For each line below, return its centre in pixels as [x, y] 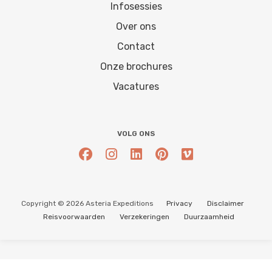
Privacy [179, 203]
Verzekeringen [144, 216]
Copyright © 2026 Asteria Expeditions [87, 203]
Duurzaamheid [209, 216]
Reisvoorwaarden [74, 216]
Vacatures [136, 86]
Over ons [136, 26]
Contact [136, 46]
